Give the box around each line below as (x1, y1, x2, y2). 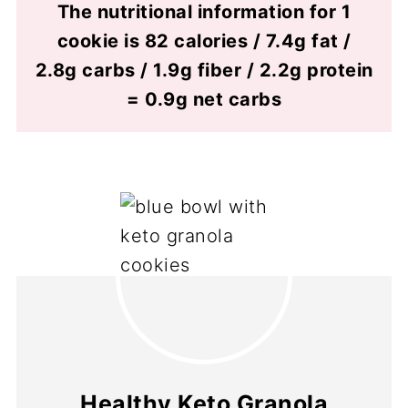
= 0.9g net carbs (127, 88, 281, 111)
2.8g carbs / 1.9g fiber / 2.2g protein (35, 59, 373, 82)
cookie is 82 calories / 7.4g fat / (56, 30, 352, 53)
